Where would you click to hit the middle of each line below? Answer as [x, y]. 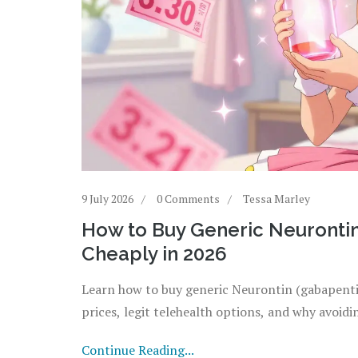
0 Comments [188, 198]
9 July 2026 [107, 198]
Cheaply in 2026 [154, 253]
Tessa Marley [276, 198]
